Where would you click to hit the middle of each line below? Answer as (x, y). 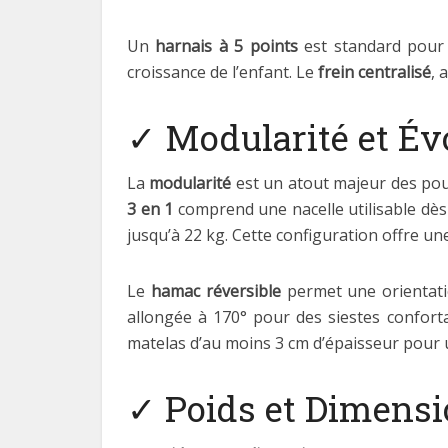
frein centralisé (374, 72)
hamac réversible (215, 291)
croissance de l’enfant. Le (222, 72)
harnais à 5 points (226, 46)
